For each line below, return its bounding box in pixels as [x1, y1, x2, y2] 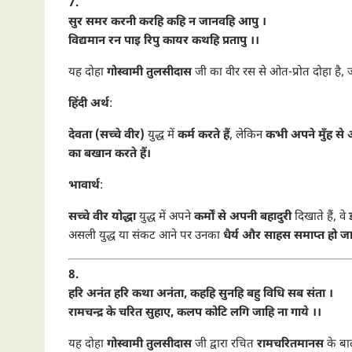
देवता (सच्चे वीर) [68, 128, 145, 143]
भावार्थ [68, 178, 100, 193]
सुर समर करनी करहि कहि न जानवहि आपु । [68, 15, 266, 30]
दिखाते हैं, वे [291, 210, 349, 225]
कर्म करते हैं [178, 128, 229, 143]
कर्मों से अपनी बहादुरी [194, 210, 291, 225]
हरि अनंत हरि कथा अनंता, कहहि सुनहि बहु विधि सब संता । [68, 286, 333, 302]
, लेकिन [229, 128, 266, 143]
